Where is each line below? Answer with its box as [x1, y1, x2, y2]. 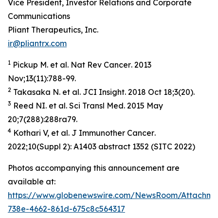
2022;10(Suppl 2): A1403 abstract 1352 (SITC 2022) [8, 141, 195, 151]
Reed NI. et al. [11, 100, 69, 110]
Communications [8, 11, 70, 21]
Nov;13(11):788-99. [8, 73, 76, 83]
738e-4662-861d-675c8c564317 [8, 203, 125, 214]
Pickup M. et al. [11, 59, 71, 70]
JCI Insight [83, 87, 125, 97]
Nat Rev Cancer [71, 59, 131, 70]
